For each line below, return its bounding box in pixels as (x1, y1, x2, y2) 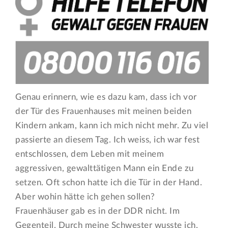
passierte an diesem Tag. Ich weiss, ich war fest (15, 135, 200, 145)
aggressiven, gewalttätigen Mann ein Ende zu (15, 164, 194, 173)
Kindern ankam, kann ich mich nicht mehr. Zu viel (15, 121, 209, 130)
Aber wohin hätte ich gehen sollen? (15, 192, 155, 202)
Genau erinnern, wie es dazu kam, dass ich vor (15, 93, 197, 102)
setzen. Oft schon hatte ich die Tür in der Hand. (15, 178, 203, 187)
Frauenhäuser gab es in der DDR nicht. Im (15, 207, 180, 216)
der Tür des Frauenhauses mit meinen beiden (15, 107, 192, 116)
